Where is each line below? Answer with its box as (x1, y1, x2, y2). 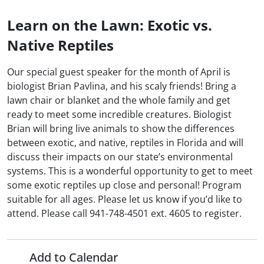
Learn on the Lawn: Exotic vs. (7, 15, 212, 35)
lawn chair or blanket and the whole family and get (7, 94, 230, 107)
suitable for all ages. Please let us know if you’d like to (7, 193, 242, 206)
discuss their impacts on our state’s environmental (7, 150, 233, 164)
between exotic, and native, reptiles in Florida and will (7, 136, 243, 150)
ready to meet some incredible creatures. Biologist (7, 108, 232, 121)
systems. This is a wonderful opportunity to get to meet (7, 164, 253, 178)
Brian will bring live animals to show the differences (7, 122, 235, 136)
